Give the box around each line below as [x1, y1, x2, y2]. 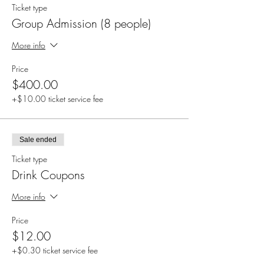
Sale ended [19, 136, 57, 144]
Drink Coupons [12, 167, 85, 183]
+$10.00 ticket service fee [12, 93, 103, 104]
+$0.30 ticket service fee [12, 245, 98, 256]
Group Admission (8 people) [12, 15, 151, 31]
